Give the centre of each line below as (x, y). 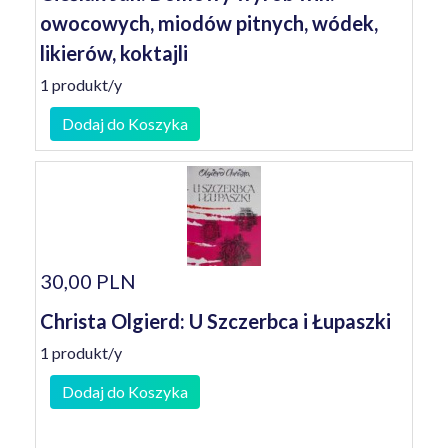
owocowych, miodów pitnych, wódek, (209, 23)
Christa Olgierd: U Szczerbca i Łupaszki (215, 321)
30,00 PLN (88, 281)
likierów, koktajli (114, 53)
